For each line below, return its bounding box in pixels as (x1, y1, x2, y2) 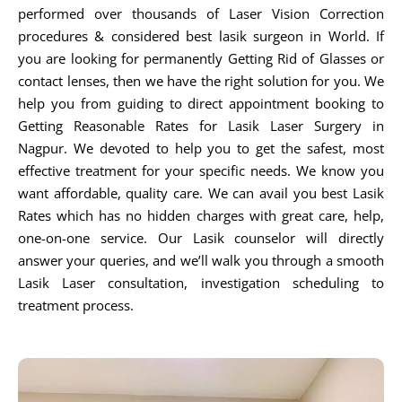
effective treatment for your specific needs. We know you (18, 161, 384, 179)
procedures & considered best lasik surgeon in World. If (18, 26, 384, 45)
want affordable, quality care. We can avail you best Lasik (18, 183, 384, 202)
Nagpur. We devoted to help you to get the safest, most (18, 138, 384, 157)
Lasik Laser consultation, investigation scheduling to (18, 273, 384, 292)
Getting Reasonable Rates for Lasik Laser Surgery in (18, 116, 384, 135)
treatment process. (18, 295, 134, 314)
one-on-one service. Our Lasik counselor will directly (18, 228, 384, 247)
